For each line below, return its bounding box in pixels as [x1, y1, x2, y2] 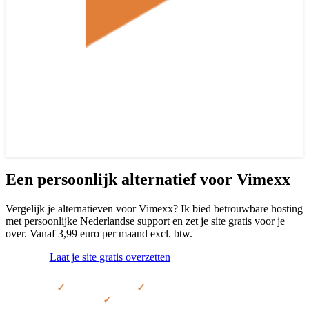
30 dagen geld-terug [119, 293, 206, 306]
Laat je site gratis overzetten [49, 250, 170, 263]
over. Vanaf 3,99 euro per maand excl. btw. [6, 227, 192, 239]
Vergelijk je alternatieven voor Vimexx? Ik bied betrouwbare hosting [6, 202, 303, 215]
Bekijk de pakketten [171, 252, 259, 264]
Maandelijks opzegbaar [152, 281, 253, 293]
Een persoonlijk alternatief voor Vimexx [6, 170, 290, 188]
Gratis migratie [72, 281, 137, 293]
